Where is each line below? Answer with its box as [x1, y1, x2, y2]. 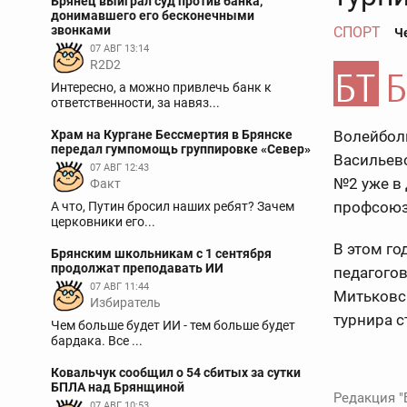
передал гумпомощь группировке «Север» [51, 142, 311, 156]
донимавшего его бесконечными [51, 8, 254, 23]
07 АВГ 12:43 [90, 162, 149, 174]
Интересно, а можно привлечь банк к [51, 80, 272, 94]
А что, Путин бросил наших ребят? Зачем [51, 199, 294, 213]
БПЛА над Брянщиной [51, 380, 184, 394]
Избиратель [90, 295, 161, 310]
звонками [51, 23, 111, 37]
